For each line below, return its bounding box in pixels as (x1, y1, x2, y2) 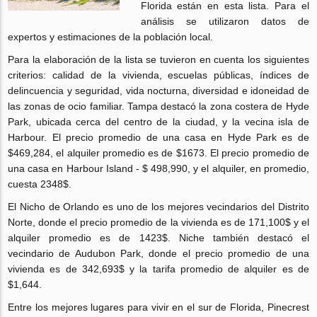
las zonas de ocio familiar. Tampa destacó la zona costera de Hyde (8, 100, 309, 112)
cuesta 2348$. (8, 178, 72, 190)
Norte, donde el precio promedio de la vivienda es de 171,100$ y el (8, 217, 309, 228)
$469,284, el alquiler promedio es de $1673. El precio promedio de (8, 147, 309, 158)
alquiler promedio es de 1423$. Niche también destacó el (8, 232, 309, 243)
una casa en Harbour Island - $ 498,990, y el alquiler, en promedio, (8, 163, 309, 174)
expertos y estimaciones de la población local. (8, 31, 214, 42)
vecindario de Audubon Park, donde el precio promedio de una (8, 248, 309, 259)
